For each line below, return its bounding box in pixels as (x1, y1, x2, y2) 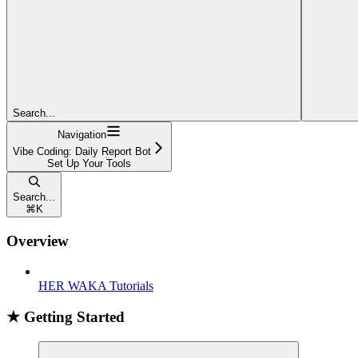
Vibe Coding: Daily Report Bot (13, 145, 151, 157)
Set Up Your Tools (47, 157, 131, 169)
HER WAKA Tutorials (38, 279, 153, 293)
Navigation (58, 128, 106, 141)
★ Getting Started (6, 308, 125, 325)
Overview (6, 232, 69, 249)
